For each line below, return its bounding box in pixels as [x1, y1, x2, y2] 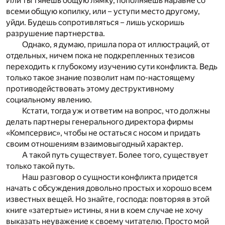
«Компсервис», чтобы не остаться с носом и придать [6, 128, 200, 138]
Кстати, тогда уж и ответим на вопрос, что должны [22, 106, 210, 116]
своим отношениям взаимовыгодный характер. [6, 139, 183, 149]
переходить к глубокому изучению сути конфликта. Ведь [6, 62, 217, 72]
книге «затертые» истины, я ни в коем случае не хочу [6, 205, 203, 215]
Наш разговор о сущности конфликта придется [22, 172, 197, 182]
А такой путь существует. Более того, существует [22, 150, 208, 160]
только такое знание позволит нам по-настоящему [6, 73, 195, 83]
